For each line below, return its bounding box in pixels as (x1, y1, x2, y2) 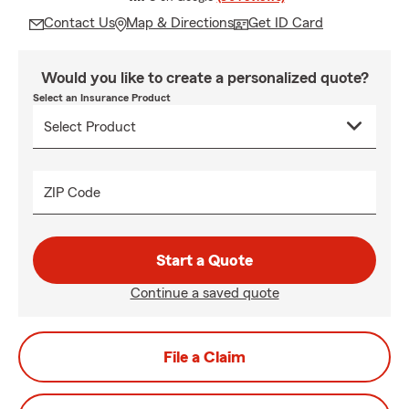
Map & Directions (126, 16, 234, 30)
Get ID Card (248, 16, 323, 30)
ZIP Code (44, 185, 100, 200)
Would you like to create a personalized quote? (40, 69, 369, 86)
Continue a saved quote (130, 286, 279, 300)
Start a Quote (156, 252, 253, 268)
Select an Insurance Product (33, 92, 171, 103)
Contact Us (44, 16, 115, 30)
